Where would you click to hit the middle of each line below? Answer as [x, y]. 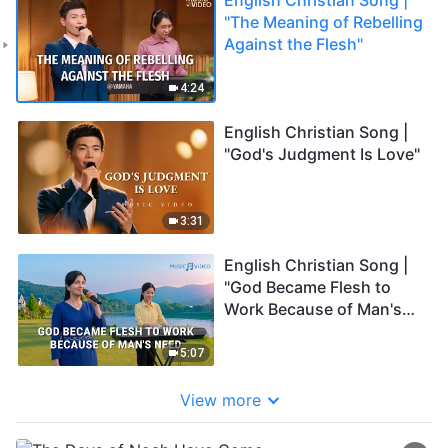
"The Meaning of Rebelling [323, 21]
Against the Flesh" [293, 43]
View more [220, 400]
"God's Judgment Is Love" [322, 154]
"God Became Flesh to [307, 286]
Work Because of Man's [313, 308]
